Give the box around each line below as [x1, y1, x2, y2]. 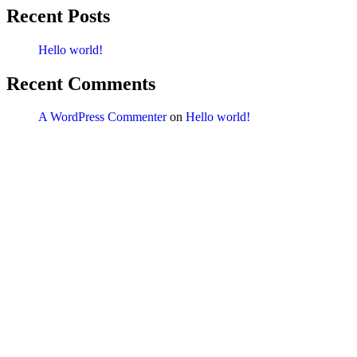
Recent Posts [6, 5, 110, 26]
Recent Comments [6, 73, 155, 94]
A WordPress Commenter [38, 110, 167, 124]
